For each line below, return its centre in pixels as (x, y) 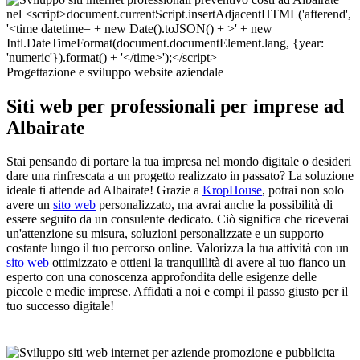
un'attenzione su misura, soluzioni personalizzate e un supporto (165, 234)
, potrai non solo (303, 190)
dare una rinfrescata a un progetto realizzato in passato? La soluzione (180, 176)
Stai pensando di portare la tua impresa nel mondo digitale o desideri (179, 162)
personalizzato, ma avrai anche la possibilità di (214, 205)
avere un (30, 205)
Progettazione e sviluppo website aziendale (115, 72)
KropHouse (232, 190)
